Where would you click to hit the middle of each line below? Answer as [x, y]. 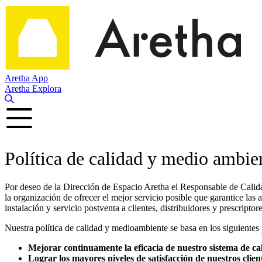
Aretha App [26, 78]
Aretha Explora [33, 89]
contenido [22, 30]
